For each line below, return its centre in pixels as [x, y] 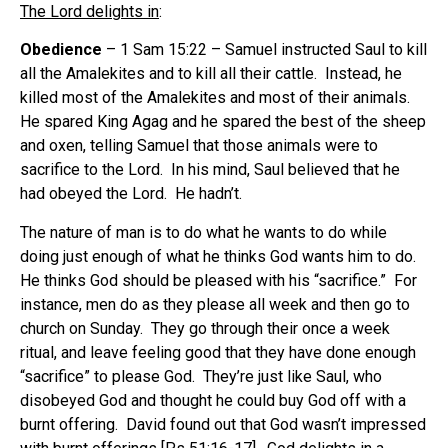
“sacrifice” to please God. [107, 376]
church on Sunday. [81, 328]
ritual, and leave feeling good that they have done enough [218, 352]
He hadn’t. [208, 194]
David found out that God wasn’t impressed [276, 424]
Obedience [61, 50]
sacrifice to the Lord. [91, 170]
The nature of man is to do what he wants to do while [203, 232]
